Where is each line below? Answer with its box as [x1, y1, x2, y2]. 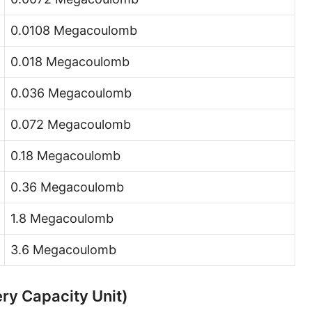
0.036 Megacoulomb [10, 86, 132, 100]
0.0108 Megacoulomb [10, 23, 137, 38]
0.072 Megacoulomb [10, 117, 131, 132]
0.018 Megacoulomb [10, 54, 130, 69]
